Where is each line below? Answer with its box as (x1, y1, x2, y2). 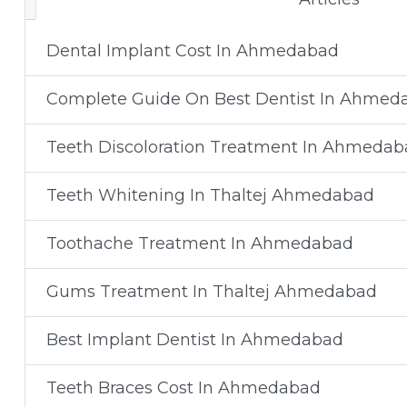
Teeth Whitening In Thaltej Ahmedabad (45, 185, 374, 205)
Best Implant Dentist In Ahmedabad (45, 330, 343, 350)
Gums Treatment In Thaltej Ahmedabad (45, 282, 377, 302)
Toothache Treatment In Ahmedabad (45, 233, 353, 253)
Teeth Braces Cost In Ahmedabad (45, 378, 321, 398)
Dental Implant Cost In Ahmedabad (45, 41, 339, 61)
